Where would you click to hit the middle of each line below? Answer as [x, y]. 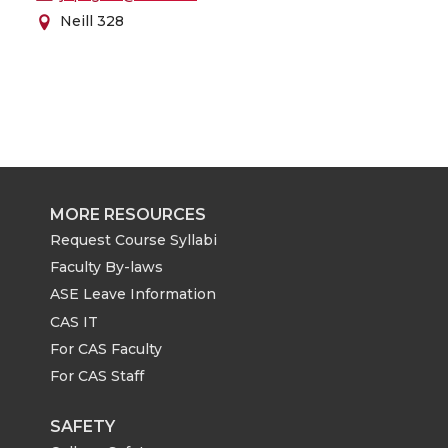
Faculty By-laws [106, 267]
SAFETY [82, 426]
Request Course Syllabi [133, 239]
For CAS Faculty [106, 349]
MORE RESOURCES [128, 214]
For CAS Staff [97, 376]
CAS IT [74, 321]
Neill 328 [92, 21]
